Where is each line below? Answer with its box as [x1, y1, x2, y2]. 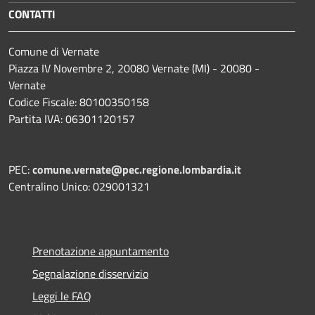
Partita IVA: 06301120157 [8, 110, 135, 127]
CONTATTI [8, 5, 56, 22]
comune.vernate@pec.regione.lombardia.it [32, 160, 241, 178]
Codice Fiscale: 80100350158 [8, 93, 149, 110]
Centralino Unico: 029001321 [8, 177, 150, 195]
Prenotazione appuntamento [32, 242, 169, 259]
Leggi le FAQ [32, 287, 91, 304]
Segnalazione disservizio [32, 264, 148, 282]
